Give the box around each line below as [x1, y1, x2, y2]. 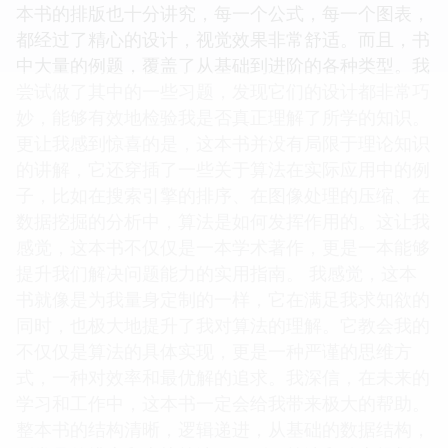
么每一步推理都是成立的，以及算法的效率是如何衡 [16, 25, 430, 50]
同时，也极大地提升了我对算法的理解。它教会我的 [16, 415, 430, 440]
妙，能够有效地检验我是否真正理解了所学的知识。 [16, 207, 430, 232]
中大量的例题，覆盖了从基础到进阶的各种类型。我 [16, 155, 430, 180]
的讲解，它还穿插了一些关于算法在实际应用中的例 [16, 259, 430, 284]
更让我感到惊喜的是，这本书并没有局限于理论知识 [16, 233, 430, 258]
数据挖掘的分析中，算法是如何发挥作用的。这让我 [16, 311, 430, 336]
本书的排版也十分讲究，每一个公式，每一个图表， [16, 103, 430, 128]
